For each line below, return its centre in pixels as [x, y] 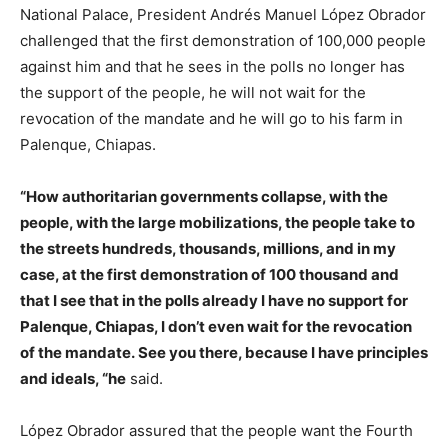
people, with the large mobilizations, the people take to [217, 223]
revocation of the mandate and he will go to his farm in [211, 119]
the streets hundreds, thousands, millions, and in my [208, 249]
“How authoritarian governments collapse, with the [204, 197]
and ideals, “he [73, 379]
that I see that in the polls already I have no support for [214, 301]
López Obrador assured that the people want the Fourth [216, 431]
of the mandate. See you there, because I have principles [224, 353]
